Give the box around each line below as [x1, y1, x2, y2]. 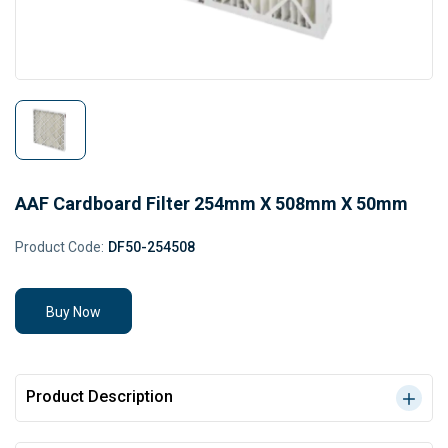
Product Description [26, 387, 173, 406]
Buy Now [46, 304, 101, 320]
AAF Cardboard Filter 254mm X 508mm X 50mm [15, 193, 408, 214]
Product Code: [15, 239, 104, 255]
